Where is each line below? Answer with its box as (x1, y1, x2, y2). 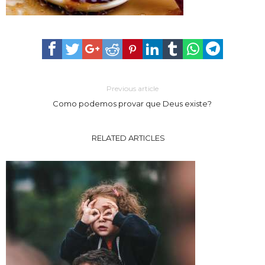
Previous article (106, 83, 159, 93)
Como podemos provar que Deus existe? (53, 98, 212, 108)
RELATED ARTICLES (91, 132, 165, 143)
